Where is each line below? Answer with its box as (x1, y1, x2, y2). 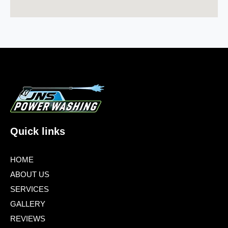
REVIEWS (10, 214, 45, 223)
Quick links (10, 125, 65, 137)
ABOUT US (10, 169, 49, 179)
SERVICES (10, 184, 49, 193)
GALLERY (10, 199, 45, 208)
